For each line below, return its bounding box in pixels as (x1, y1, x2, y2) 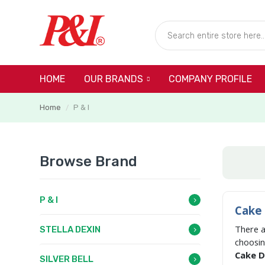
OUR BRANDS (84, 73, 143, 85)
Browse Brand (40, 153, 137, 170)
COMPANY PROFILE (169, 73, 252, 85)
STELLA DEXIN (40, 224, 101, 235)
